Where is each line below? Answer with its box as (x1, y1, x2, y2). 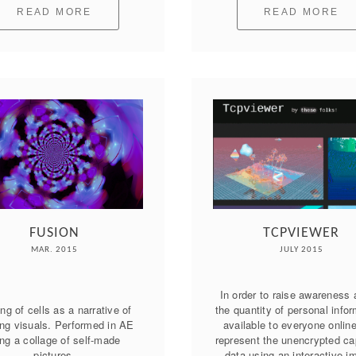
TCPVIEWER (263, 226, 340, 242)
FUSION (29, 226, 80, 242)
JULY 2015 (279, 246, 323, 255)
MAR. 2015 (31, 246, 79, 255)
